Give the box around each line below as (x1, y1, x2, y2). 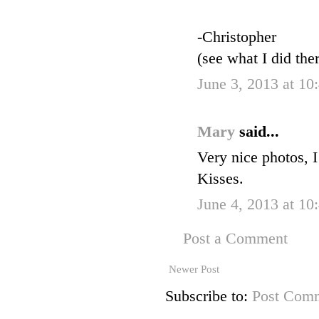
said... (239, 123, 279, 141)
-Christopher (197, 28, 276, 46)
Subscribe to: (165, 288, 252, 305)
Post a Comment (183, 230, 288, 248)
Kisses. (197, 170, 244, 188)
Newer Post (169, 263, 219, 276)
